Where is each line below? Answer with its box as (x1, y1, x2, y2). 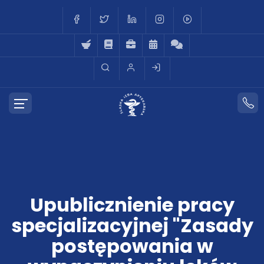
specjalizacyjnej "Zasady (11, 212, 253, 239)
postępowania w (51, 233, 213, 259)
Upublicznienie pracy (29, 192, 235, 218)
